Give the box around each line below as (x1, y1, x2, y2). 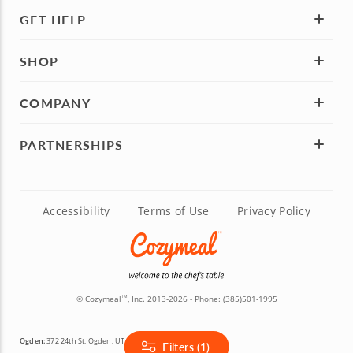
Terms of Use (138, 203, 210, 219)
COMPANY (20, 93, 91, 112)
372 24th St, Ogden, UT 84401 (45, 335, 147, 346)
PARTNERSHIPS (20, 135, 124, 154)
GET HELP (20, 9, 87, 28)
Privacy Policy (237, 203, 310, 219)
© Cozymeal (76, 292, 121, 304)
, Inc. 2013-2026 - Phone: (127, 292, 223, 304)
